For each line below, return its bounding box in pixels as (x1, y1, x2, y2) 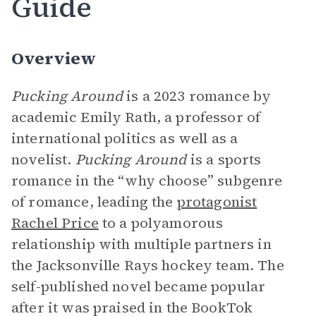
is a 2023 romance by (126, 86, 272, 106)
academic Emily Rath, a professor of (11, 107, 261, 127)
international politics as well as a (11, 128, 238, 148)
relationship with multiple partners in (11, 234, 272, 254)
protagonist (176, 192, 257, 212)
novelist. (11, 150, 75, 169)
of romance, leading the (11, 192, 177, 212)
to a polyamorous (98, 213, 224, 233)
